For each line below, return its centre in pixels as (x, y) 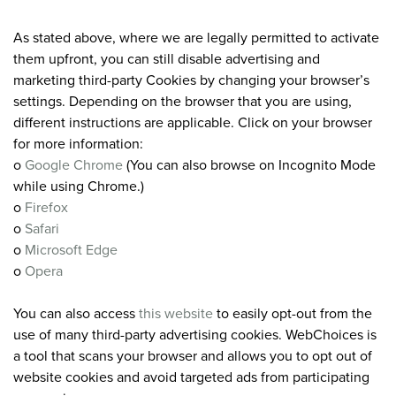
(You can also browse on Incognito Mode (249, 164)
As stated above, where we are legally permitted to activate (196, 37)
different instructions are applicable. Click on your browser (193, 122)
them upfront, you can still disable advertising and (167, 58)
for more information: (78, 143)
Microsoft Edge (71, 249)
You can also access (76, 312)
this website (176, 312)
